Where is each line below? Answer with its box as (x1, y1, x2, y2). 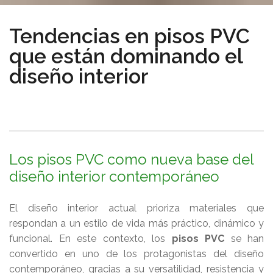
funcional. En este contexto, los (9, 233, 172, 244)
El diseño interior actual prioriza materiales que (9, 202, 264, 214)
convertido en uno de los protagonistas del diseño (9, 248, 264, 260)
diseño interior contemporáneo (9, 168, 219, 185)
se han (224, 233, 264, 244)
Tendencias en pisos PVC (9, 24, 250, 48)
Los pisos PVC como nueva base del (9, 151, 253, 168)
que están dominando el (9, 44, 243, 68)
